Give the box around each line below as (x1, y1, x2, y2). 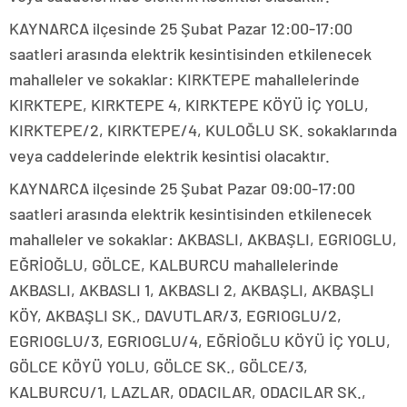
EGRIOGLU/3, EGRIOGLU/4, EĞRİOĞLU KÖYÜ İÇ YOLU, (9, 331, 391, 352)
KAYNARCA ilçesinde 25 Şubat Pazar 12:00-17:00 (9, 18, 352, 39)
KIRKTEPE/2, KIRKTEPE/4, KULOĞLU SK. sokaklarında (9, 120, 397, 141)
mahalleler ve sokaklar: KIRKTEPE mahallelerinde (9, 69, 360, 90)
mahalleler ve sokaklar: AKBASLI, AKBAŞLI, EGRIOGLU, (9, 229, 397, 250)
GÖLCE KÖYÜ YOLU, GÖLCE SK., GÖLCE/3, (9, 356, 308, 377)
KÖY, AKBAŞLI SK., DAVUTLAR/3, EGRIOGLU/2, (9, 305, 342, 326)
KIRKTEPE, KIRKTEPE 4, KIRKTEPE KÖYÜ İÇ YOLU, (9, 94, 369, 115)
